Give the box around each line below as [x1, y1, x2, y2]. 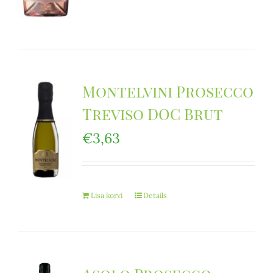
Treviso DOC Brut [82, 104, 223, 124]
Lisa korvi [90, 191, 122, 200]
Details [143, 191, 167, 200]
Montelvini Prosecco [82, 81, 253, 101]
